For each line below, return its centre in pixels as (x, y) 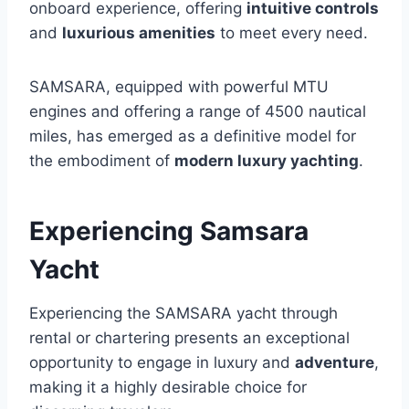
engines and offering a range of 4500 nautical (198, 112)
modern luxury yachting (267, 161)
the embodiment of (102, 161)
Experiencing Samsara (169, 231)
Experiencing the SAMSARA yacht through (184, 314)
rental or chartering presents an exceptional (189, 338)
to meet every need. (292, 33)
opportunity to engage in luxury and (162, 363)
